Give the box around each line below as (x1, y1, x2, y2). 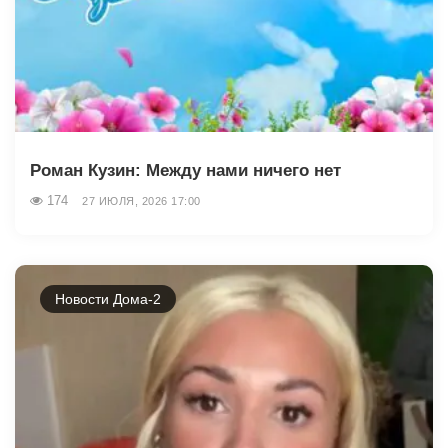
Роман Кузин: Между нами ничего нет (30, 161, 341, 181)
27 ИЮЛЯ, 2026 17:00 (82, 195, 201, 208)
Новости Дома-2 (55, 291, 161, 308)
